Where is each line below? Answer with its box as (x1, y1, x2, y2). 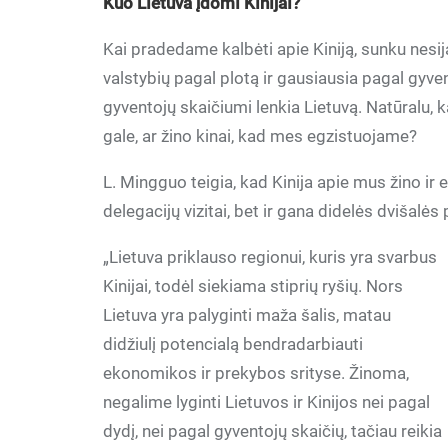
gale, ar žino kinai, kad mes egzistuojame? (103, 126, 418, 146)
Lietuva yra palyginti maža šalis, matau (103, 305, 392, 325)
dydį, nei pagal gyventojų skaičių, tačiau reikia (103, 421, 443, 441)
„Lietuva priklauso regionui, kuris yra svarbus (103, 247, 438, 267)
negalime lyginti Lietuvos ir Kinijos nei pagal (103, 392, 431, 412)
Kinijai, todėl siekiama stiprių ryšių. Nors (103, 276, 404, 296)
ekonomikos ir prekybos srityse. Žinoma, (103, 363, 410, 383)
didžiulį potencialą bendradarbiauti (103, 334, 364, 354)
